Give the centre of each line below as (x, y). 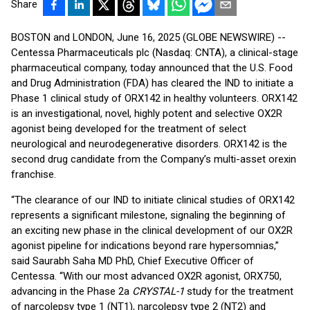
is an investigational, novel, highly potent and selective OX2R (147, 113)
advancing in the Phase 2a (72, 291)
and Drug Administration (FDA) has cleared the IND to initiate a (152, 83)
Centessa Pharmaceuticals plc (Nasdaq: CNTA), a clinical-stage (155, 53)
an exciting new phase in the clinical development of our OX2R (152, 230)
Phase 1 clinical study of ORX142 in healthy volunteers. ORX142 (154, 98)
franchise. (34, 174)
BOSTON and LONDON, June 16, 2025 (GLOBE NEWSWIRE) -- (148, 37)
